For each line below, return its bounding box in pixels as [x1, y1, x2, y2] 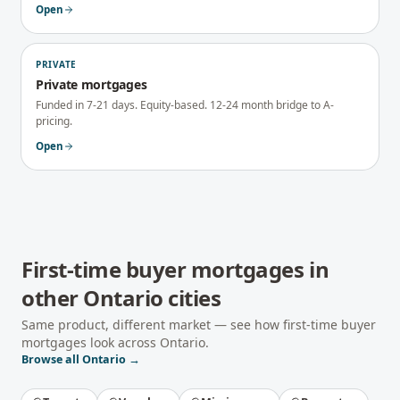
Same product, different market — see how [21, 316, 283, 333]
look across [87, 334, 160, 351]
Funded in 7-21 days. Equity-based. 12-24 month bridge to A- [36, 97, 334, 112]
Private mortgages [36, 76, 147, 93]
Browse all [21, 352, 82, 367]
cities [162, 283, 221, 312]
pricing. [36, 113, 72, 129]
